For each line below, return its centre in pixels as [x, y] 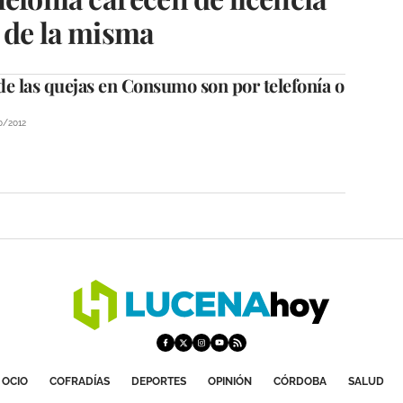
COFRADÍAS [79, 381]
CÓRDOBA [300, 381]
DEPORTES [158, 381]
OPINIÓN [229, 381]
